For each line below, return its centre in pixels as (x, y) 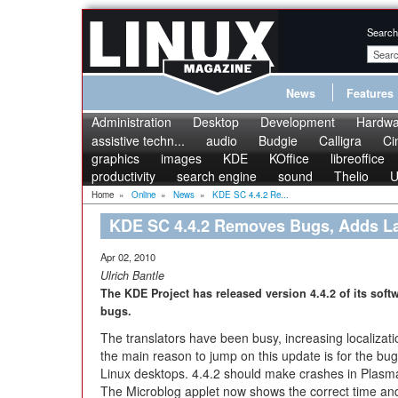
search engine (217, 176)
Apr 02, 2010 (128, 257)
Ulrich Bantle (132, 275)
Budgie (278, 140)
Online (143, 195)
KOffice (289, 158)
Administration (131, 122)
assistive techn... (138, 140)
